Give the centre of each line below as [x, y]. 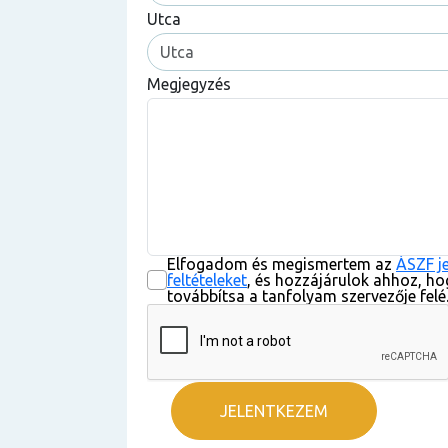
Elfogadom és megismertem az [281, 264]
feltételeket [207, 280]
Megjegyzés [189, 84]
